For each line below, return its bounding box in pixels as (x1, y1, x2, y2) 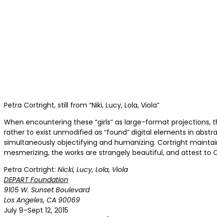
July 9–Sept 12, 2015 (4, 205, 68, 215)
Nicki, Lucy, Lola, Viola (58, 164, 128, 174)
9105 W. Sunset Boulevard (4, 185, 90, 195)
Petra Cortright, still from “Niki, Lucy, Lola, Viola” (4, 100, 159, 110)
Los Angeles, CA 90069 (4, 195, 80, 205)
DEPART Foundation (4, 174, 68, 185)
